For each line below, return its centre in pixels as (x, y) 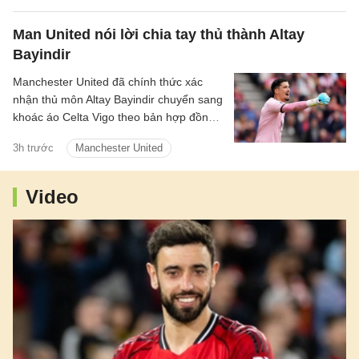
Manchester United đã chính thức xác (108, 82)
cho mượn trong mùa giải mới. (90, 135)
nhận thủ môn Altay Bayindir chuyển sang (118, 100)
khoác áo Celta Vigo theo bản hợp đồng (114, 117)
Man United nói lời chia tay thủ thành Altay (159, 35)
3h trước (33, 148)
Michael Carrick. (54, 11)
